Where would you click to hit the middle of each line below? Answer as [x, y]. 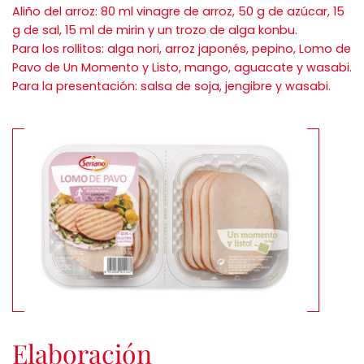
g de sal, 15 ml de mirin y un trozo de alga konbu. [155, 30]
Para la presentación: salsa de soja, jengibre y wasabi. [171, 87]
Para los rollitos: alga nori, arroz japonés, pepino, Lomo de [182, 49]
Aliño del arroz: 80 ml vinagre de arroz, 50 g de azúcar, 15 [178, 12]
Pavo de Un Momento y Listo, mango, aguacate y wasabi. [182, 68]
